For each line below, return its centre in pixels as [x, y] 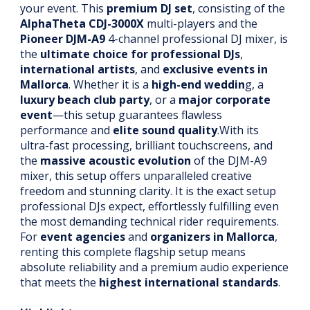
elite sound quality [165, 130]
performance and [66, 130]
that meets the [60, 283]
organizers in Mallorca [212, 237]
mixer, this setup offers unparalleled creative [136, 176]
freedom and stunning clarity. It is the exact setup [148, 191]
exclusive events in [215, 70]
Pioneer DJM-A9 [63, 39]
